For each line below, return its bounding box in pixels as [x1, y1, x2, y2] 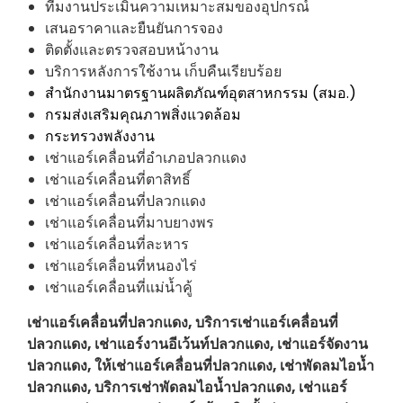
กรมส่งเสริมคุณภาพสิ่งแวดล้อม [45, 104, 241, 126]
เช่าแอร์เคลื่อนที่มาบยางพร [45, 212, 214, 234]
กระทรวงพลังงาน [45, 126, 155, 148]
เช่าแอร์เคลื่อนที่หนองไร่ [45, 255, 197, 277]
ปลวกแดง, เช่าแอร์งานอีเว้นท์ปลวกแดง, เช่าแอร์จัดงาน [27, 334, 368, 355]
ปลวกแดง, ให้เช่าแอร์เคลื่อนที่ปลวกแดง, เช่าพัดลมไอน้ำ [27, 355, 374, 377]
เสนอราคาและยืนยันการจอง [45, 18, 223, 40]
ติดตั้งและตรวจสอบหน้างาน [45, 40, 219, 61]
